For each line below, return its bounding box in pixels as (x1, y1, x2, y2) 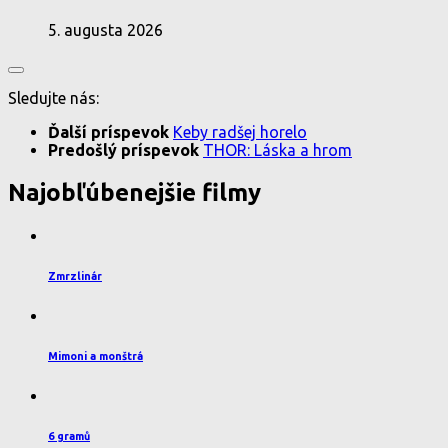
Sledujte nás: (8, 89, 99, 108)
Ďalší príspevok (48, 123, 173, 142)
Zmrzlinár (48, 269, 102, 282)
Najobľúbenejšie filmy (8, 178, 261, 206)
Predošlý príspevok (48, 141, 203, 160)
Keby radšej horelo (173, 123, 307, 142)
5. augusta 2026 (48, 21, 163, 40)
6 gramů (48, 429, 90, 442)
